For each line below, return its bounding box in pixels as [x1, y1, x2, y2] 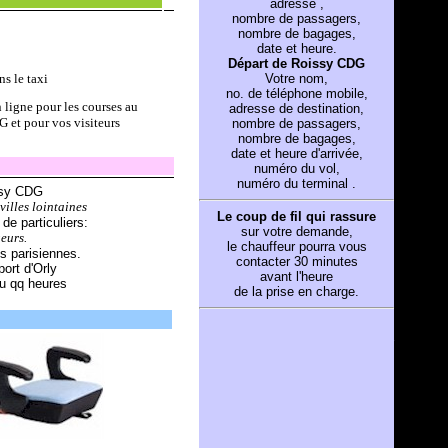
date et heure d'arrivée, [230, 146, 363, 161]
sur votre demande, [240, 224, 353, 239]
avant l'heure [260, 269, 333, 284]
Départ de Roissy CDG [228, 56, 365, 71]
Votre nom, [265, 71, 328, 86]
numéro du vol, [253, 161, 340, 176]
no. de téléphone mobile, [225, 86, 368, 101]
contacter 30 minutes [235, 254, 358, 269]
